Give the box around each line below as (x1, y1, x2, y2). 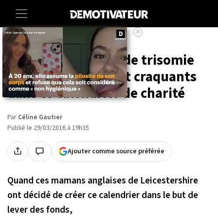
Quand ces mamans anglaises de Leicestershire (7, 173, 198, 187)
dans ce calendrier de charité (7, 83, 185, 104)
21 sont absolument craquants (7, 67, 197, 87)
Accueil (7, 37, 27, 47)
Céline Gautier (18, 112, 62, 122)
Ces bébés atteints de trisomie (7, 50, 194, 71)
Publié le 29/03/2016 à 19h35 (7, 123, 89, 133)
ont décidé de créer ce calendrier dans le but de (7, 188, 198, 202)
